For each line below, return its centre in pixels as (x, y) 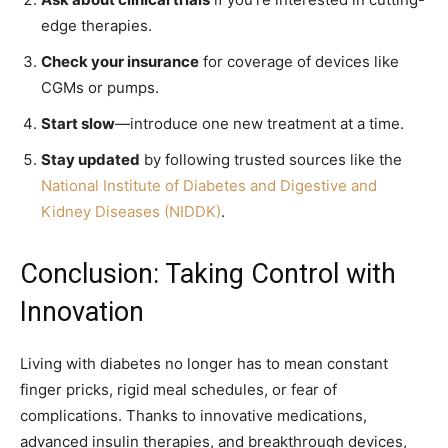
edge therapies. (96, 25)
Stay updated (90, 159)
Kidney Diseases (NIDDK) (131, 211)
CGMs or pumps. (100, 87)
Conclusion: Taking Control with (208, 273)
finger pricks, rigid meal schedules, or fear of (178, 389)
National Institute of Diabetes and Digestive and (209, 185)
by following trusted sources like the (271, 159)
